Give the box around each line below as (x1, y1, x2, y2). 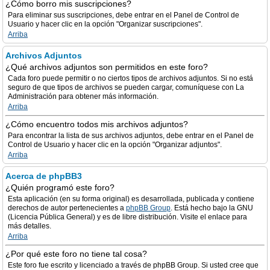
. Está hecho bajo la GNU (171, 204, 253, 212)
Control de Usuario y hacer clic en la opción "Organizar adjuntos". (8, 140, 222, 149)
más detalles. (8, 222, 51, 230)
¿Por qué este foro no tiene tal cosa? (5, 249, 147, 259)
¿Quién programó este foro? (5, 183, 115, 192)
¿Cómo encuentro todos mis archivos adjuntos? (5, 119, 188, 129)
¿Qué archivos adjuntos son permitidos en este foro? (5, 62, 208, 72)
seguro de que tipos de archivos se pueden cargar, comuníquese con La (8, 83, 244, 92)
